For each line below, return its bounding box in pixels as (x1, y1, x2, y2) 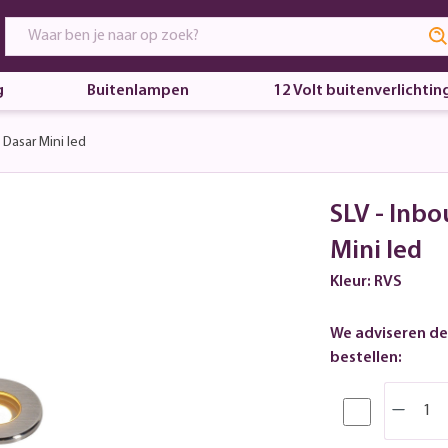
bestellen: (330, 349, 402, 366)
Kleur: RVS (330, 273, 402, 290)
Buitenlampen (87, 83, 190, 99)
